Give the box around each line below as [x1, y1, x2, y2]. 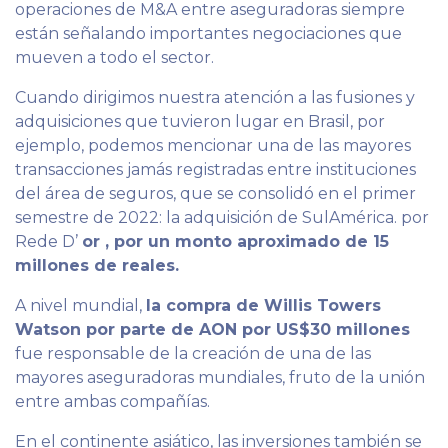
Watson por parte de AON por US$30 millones [15, 319, 410, 339]
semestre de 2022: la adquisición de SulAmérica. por [15, 207, 429, 227]
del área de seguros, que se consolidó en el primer [15, 183, 416, 203]
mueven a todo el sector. [15, 47, 222, 67]
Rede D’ [15, 231, 82, 251]
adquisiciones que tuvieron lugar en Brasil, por [15, 111, 385, 131]
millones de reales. [15, 255, 184, 275]
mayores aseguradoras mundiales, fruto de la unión [15, 367, 425, 387]
